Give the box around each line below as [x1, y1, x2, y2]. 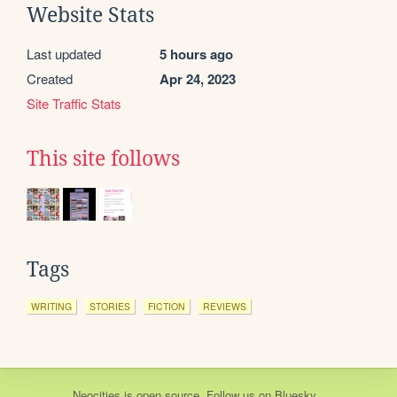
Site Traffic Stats [27, 93, 121, 113]
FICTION [148, 299, 185, 313]
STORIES [90, 299, 130, 313]
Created [27, 68, 73, 88]
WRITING [31, 299, 72, 313]
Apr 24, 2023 [160, 68, 236, 89]
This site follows [27, 146, 180, 170]
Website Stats [27, 3, 154, 27]
